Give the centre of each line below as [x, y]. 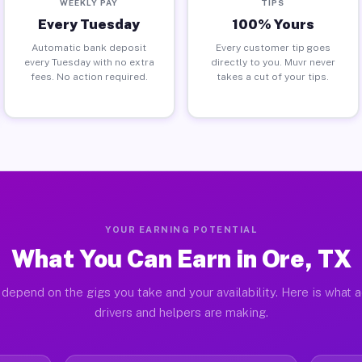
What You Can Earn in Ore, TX [181, 259]
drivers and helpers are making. [181, 312]
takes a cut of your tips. [273, 76]
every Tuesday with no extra [89, 62]
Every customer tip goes [273, 47]
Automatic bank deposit [89, 47]
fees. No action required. [89, 76]
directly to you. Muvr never [273, 62]
